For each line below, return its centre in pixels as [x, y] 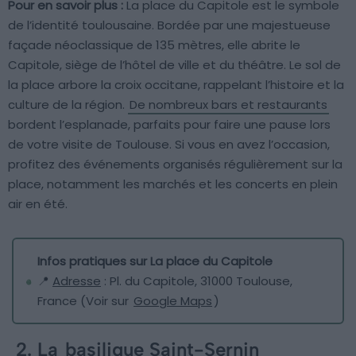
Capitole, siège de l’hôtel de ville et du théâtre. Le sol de [174, 64]
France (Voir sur [85, 300]
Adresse [77, 281]
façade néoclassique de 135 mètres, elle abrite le [154, 44]
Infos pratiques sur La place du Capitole [155, 261]
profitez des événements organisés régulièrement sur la [175, 164]
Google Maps [173, 300]
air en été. [38, 203]
